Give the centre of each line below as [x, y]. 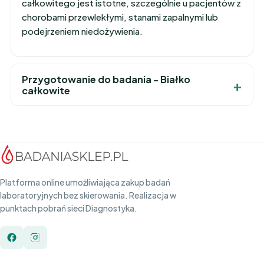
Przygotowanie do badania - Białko [106, 79]
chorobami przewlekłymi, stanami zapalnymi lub [120, 17]
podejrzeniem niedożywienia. [82, 31]
